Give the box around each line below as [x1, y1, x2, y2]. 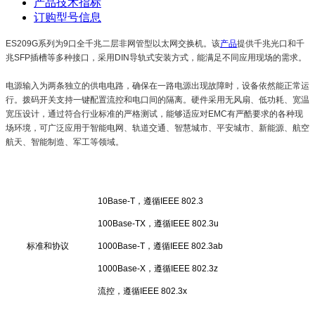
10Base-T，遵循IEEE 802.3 [98, 195, 203, 206]
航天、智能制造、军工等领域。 [6, 136, 124, 147]
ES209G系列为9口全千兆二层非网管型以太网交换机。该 [6, 38, 220, 49]
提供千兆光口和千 [237, 38, 304, 49]
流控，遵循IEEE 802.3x [98, 285, 187, 296]
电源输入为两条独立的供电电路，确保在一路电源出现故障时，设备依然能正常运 [6, 80, 309, 91]
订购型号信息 [34, 11, 101, 23]
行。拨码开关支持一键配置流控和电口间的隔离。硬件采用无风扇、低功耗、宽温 [6, 94, 309, 105]
